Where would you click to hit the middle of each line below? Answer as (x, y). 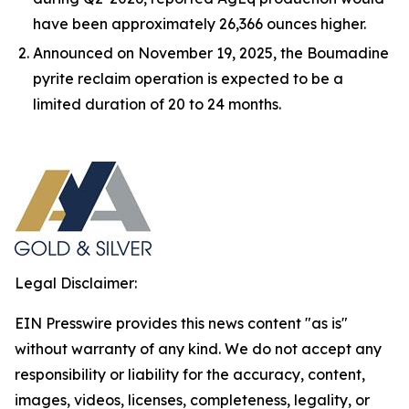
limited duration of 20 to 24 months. (157, 104)
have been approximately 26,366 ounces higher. (199, 24)
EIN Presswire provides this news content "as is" (181, 323)
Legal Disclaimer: (76, 283)
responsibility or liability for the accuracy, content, (190, 374)
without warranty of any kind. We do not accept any (198, 349)
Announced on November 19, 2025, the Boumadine (211, 53)
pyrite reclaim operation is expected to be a (188, 79)
